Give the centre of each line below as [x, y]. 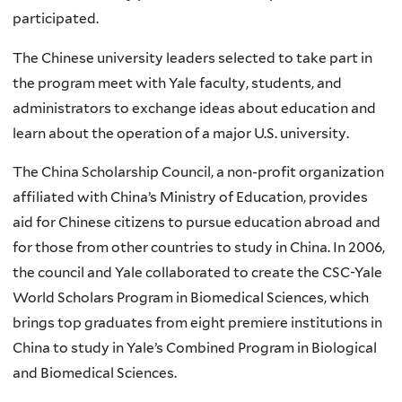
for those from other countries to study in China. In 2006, [199, 248]
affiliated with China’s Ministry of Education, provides [190, 197]
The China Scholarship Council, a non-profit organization [198, 172]
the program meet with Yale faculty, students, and [177, 83]
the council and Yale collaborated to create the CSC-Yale [197, 273]
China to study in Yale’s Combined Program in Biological [195, 348]
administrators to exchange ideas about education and [194, 108]
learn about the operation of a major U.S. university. [181, 133]
